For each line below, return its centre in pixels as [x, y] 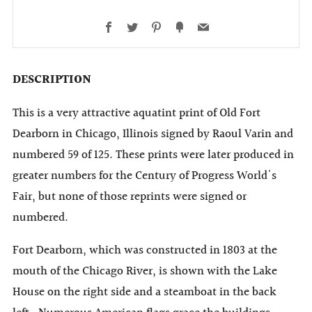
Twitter [155, 26]
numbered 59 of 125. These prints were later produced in [153, 155]
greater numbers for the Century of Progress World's [145, 175]
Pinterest [183, 26]
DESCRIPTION [52, 79]
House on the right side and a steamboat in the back [145, 292]
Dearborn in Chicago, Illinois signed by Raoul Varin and [153, 134]
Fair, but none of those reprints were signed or [130, 196]
